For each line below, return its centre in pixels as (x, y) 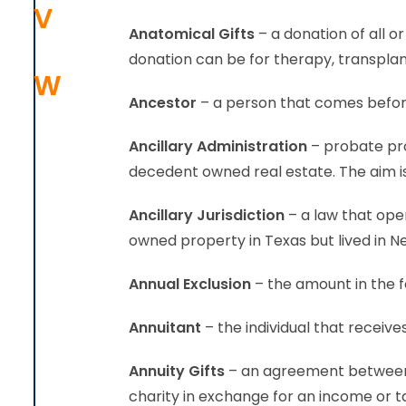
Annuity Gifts (177, 371)
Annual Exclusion (190, 284)
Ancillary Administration (218, 146)
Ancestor (163, 103)
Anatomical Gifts (192, 34)
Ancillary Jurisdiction (207, 215)
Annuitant (165, 328)
